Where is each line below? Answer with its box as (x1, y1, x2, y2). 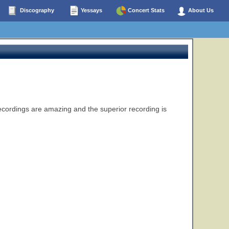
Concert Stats (126, 7, 165, 13)
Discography (18, 7, 54, 13)
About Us (187, 7, 214, 13)
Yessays (79, 7, 102, 13)
